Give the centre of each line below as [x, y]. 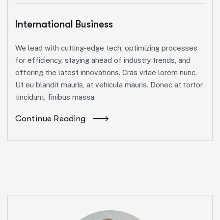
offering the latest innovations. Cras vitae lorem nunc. [106, 73]
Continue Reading [51, 119]
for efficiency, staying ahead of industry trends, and [103, 60]
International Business [64, 25]
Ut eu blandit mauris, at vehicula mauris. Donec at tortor [109, 85]
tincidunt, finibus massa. [55, 97]
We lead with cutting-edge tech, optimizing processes [106, 48]
